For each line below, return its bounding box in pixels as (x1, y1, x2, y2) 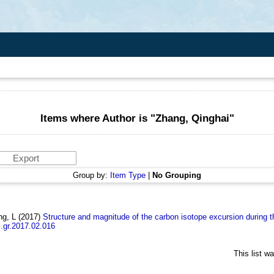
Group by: (73, 171, 110, 180)
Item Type (110, 171, 146, 180)
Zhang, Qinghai (155, 113, 229, 124)
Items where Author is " (40, 113, 155, 124)
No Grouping (152, 171, 201, 180)
